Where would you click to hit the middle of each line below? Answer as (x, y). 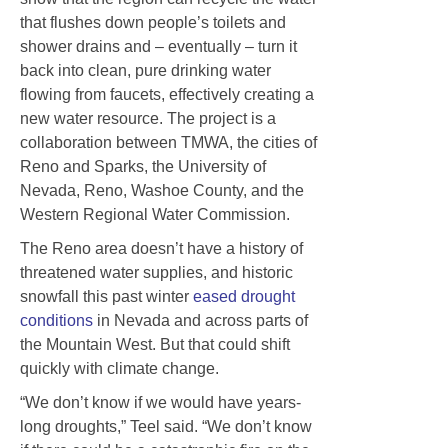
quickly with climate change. (119, 368)
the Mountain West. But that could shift (155, 344)
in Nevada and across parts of (200, 320)
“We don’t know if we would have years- (160, 402)
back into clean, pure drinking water (145, 70)
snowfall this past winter (106, 296)
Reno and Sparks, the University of (143, 166)
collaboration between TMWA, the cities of (168, 142)
